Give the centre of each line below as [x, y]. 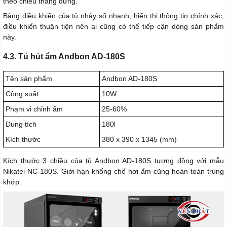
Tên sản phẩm [29, 78]
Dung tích [21, 124]
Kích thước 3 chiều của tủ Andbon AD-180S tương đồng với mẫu [113, 160]
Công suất [22, 93]
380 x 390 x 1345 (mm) [139, 139]
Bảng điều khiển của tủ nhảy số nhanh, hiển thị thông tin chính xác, [113, 15]
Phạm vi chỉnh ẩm [34, 109]
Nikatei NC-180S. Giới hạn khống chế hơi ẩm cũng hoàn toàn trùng [113, 171]
